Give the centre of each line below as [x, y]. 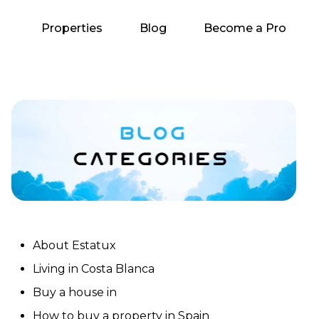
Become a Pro [245, 28]
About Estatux [74, 245]
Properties [72, 28]
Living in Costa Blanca [94, 268]
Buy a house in [75, 292]
